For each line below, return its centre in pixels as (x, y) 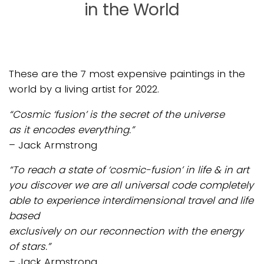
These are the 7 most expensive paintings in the (127, 73)
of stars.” (30, 247)
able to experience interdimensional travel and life (131, 201)
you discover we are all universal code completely (131, 185)
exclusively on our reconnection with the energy (126, 231)
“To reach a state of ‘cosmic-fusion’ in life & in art (129, 170)
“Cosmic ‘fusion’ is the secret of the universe (117, 114)
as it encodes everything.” (72, 129)
